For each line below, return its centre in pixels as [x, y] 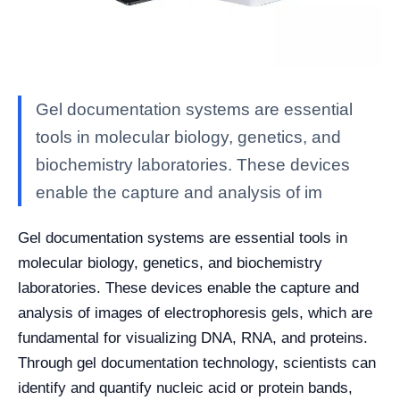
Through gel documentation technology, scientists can [197, 363]
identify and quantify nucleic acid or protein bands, [185, 388]
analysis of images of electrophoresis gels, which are [195, 313]
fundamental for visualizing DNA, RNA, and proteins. [193, 338]
